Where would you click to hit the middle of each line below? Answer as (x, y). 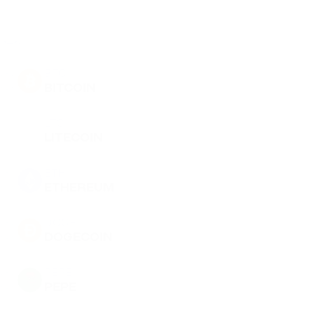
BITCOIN (70, 88)
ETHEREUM (79, 188)
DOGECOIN (78, 238)
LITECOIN (74, 138)
